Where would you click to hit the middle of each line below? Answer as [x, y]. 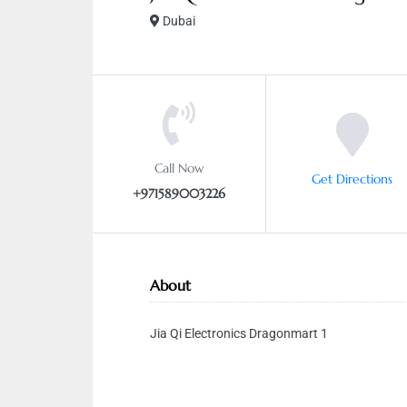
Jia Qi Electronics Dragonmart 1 [239, 333]
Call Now [179, 167]
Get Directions [352, 178]
